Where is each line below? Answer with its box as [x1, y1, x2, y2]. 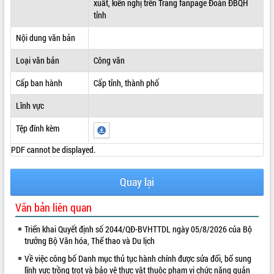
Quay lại [119, 174, 154, 189]
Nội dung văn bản [15, 31, 75, 43]
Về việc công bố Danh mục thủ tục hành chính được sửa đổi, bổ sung [24, 252, 251, 264]
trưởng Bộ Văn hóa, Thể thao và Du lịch [24, 234, 155, 246]
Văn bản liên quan [15, 199, 92, 215]
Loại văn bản [15, 54, 59, 66]
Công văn [93, 54, 125, 66]
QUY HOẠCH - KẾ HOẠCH [6, 36, 83, 46]
